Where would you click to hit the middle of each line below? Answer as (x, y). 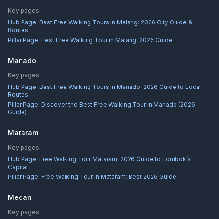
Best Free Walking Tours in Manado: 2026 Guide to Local (120, 87)
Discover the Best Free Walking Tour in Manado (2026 (118, 104)
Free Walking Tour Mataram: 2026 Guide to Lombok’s (115, 159)
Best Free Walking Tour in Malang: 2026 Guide (107, 40)
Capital (18, 167)
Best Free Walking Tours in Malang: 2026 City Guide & (116, 22)
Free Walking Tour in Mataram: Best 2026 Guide (109, 177)
